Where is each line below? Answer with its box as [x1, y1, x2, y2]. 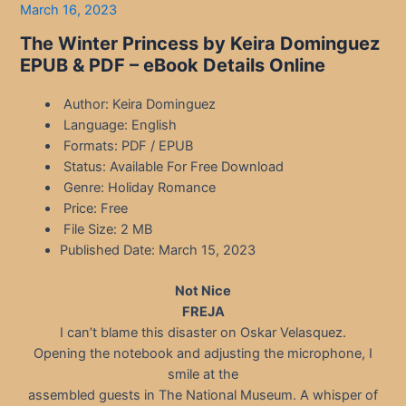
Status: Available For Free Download [60, 159, 285, 176]
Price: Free [60, 200, 129, 217]
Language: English [60, 117, 178, 134]
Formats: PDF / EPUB [60, 138, 194, 155]
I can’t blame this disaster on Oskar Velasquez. [60, 324, 346, 342]
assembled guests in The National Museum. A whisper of [28, 387, 378, 404]
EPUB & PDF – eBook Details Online [20, 54, 326, 77]
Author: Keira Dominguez [60, 96, 217, 113]
